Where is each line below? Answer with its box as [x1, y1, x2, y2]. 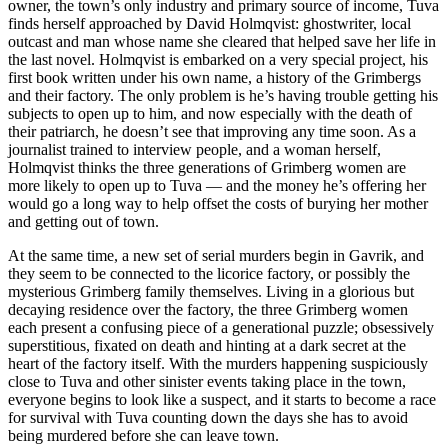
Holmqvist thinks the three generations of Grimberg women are [8, 159, 406, 177]
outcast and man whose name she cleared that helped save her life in [8, 33, 436, 51]
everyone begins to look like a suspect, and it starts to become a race [8, 391, 436, 409]
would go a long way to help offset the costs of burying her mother [8, 195, 428, 213]
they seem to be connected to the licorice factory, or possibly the [8, 265, 410, 283]
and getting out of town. [8, 213, 159, 231]
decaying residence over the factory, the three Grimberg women [8, 301, 408, 319]
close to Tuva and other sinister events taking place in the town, [8, 373, 406, 391]
